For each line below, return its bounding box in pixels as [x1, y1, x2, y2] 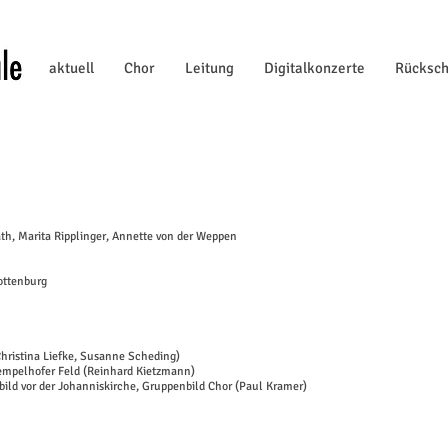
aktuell [49, 59, 94, 77]
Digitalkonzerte [264, 59, 365, 77]
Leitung [185, 59, 234, 77]
